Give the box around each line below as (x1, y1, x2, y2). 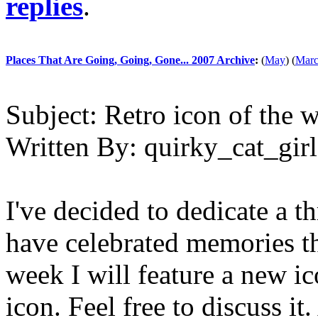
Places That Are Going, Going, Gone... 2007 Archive (6, 54, 255, 66)
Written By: (6, 131, 137, 162)
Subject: (6, 99, 97, 130)
